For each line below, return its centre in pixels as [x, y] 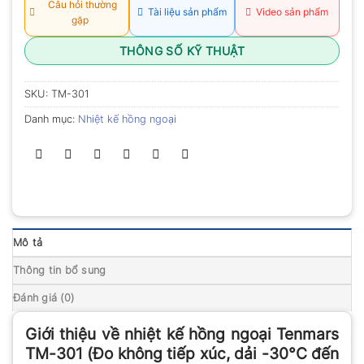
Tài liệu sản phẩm [184, 12]
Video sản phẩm [290, 12]
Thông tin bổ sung [60, 270]
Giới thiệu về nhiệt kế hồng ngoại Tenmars [182, 334]
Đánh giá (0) [44, 297]
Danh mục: [51, 119]
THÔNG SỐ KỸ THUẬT [182, 50]
